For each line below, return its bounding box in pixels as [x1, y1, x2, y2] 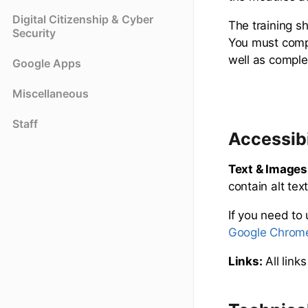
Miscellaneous [12, 87, 89, 101]
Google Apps [12, 56, 81, 71]
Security [12, 26, 56, 41]
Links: [228, 254, 263, 268]
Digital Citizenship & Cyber [12, 12, 153, 27]
